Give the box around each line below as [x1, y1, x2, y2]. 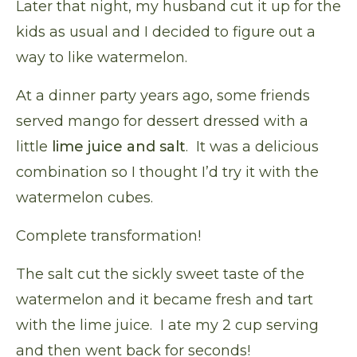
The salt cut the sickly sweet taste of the [16, 265, 304, 284]
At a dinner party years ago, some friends [16, 87, 310, 105]
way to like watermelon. [16, 49, 187, 67]
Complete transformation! [16, 227, 201, 245]
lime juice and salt [48, 138, 186, 156]
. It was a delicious [186, 138, 319, 156]
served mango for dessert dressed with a [16, 112, 308, 131]
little [16, 138, 48, 156]
